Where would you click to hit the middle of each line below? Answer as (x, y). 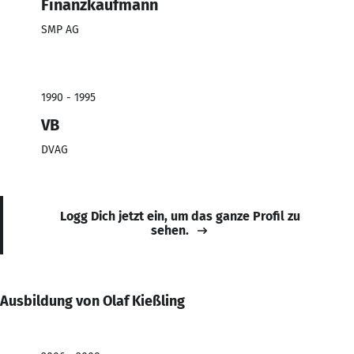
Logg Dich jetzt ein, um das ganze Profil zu (180, 216)
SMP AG (60, 29)
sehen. (170, 230)
